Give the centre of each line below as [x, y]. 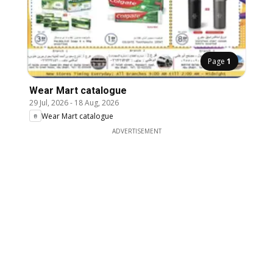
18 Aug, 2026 [97, 103]
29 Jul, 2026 [49, 103]
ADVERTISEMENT [136, 131]
